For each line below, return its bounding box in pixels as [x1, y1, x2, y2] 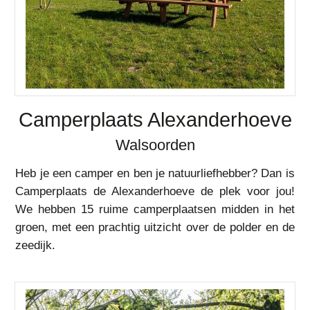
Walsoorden [115, 136, 195, 154]
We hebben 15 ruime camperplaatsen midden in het [15, 203, 295, 216]
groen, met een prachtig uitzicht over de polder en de [15, 221, 295, 234]
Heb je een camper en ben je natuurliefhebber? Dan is [15, 167, 295, 180]
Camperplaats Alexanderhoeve [18, 109, 292, 131]
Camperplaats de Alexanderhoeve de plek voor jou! [15, 185, 295, 198]
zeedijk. [15, 239, 56, 252]
